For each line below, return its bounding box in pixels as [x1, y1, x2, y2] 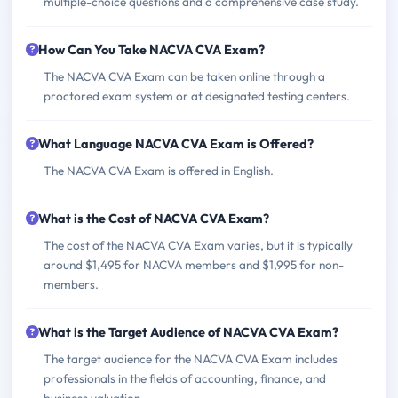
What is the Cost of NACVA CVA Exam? [38, 211, 269, 227]
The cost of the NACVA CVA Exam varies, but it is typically [44, 237, 353, 254]
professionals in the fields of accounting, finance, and [44, 370, 326, 387]
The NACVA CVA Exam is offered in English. [44, 163, 274, 179]
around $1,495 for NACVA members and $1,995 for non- [44, 257, 344, 274]
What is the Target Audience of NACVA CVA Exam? [38, 324, 338, 341]
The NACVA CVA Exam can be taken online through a [44, 68, 325, 85]
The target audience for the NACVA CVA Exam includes [44, 351, 338, 368]
